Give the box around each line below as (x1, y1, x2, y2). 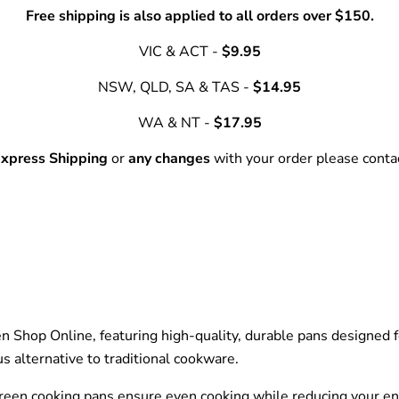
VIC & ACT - (138, 41, 222, 61)
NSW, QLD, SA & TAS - (98, 77, 253, 97)
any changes (125, 148, 210, 168)
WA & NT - (137, 112, 214, 133)
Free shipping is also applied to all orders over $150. (25, 5, 374, 26)
